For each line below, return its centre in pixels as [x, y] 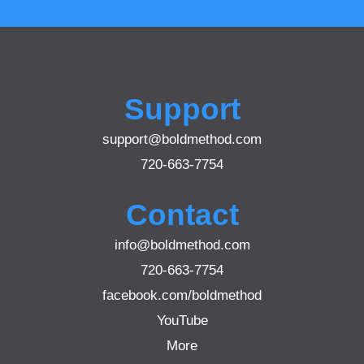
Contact [182, 214]
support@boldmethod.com [182, 139]
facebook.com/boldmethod [182, 295]
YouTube [182, 320]
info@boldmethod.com [182, 244]
